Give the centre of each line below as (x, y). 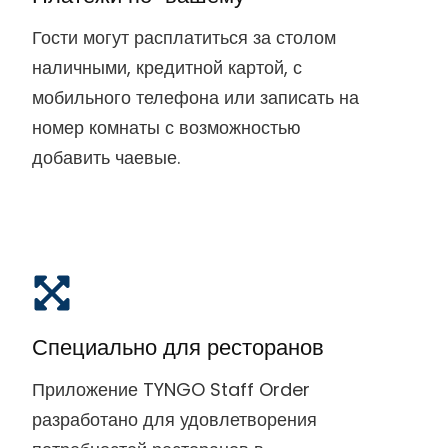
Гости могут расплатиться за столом (183, 37)
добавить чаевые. (105, 157)
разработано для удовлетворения (174, 419)
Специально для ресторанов (177, 347)
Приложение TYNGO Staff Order (170, 389)
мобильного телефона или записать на (195, 97)
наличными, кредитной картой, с (166, 67)
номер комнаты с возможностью (166, 127)
